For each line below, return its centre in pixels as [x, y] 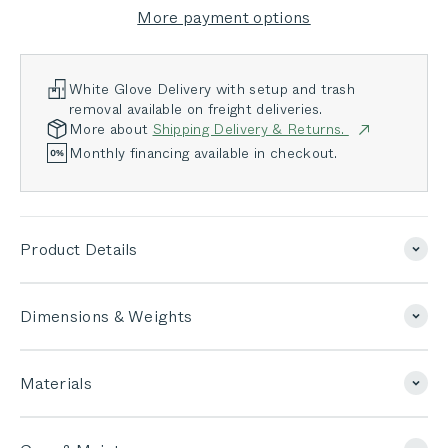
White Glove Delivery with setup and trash [212, 88]
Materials [56, 383]
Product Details [79, 249]
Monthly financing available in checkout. [203, 152]
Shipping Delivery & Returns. [250, 128]
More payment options [224, 17]
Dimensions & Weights [106, 316]
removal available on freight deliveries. [196, 108]
